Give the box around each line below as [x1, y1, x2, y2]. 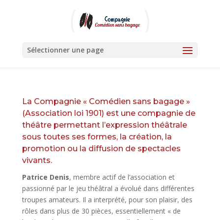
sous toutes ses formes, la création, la [22, 132, 172, 141]
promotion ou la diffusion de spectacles [22, 144, 181, 153]
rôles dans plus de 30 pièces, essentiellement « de [22, 206, 181, 216]
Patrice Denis [22, 172, 69, 182]
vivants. [22, 156, 52, 165]
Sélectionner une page [27, 45, 104, 55]
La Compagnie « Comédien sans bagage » [22, 97, 190, 106]
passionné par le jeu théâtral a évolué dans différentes [22, 184, 194, 193]
